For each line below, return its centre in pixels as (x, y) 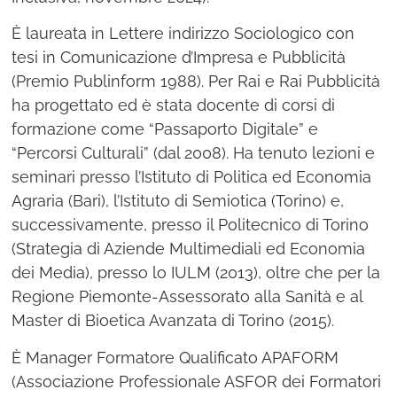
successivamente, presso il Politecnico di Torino (191, 225)
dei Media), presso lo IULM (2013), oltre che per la (196, 273)
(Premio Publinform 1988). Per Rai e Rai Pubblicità (196, 82)
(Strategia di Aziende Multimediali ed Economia (189, 249)
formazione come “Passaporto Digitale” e (165, 129)
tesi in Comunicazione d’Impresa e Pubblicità (179, 58)
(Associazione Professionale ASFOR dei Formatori (197, 381)
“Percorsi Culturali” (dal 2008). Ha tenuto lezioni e (194, 153)
